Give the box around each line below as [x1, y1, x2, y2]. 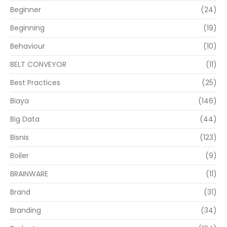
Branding [10, 205, 41, 216]
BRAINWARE [10, 169, 48, 179]
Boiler [10, 150, 29, 161]
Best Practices [10, 78, 60, 88]
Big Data [10, 114, 40, 125]
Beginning [10, 23, 45, 33]
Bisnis [10, 132, 29, 143]
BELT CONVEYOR [10, 59, 66, 70]
